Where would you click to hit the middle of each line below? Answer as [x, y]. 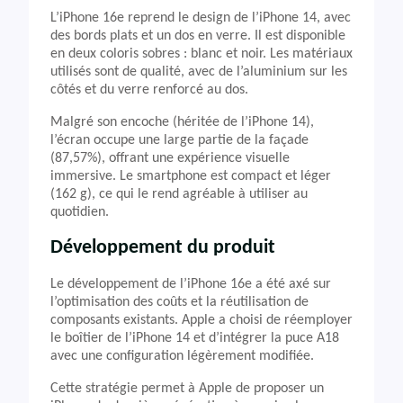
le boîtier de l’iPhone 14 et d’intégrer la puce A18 [195, 338]
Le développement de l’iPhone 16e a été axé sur [191, 284]
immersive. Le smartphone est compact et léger [191, 176]
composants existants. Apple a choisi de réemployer [201, 320]
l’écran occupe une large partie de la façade [179, 140]
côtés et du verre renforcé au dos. [149, 90]
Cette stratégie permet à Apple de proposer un [187, 389]
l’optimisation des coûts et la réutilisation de [179, 302]
